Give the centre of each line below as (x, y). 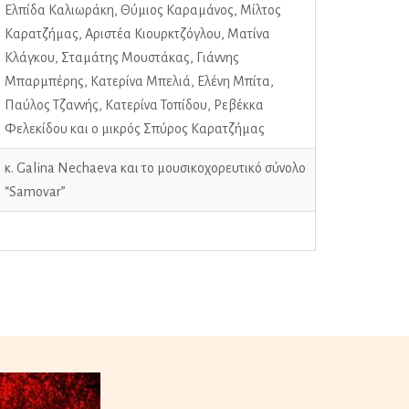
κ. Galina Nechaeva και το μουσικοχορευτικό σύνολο (155, 168)
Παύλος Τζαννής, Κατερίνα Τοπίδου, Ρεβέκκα (134, 105)
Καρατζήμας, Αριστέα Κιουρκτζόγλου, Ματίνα (137, 33)
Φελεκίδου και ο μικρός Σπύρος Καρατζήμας (134, 128)
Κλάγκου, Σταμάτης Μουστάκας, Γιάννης (121, 57)
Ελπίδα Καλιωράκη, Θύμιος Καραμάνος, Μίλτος (142, 10)
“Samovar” (35, 191)
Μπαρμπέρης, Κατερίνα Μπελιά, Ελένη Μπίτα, (139, 81)
